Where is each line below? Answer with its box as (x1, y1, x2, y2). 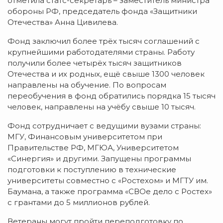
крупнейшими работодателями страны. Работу (7, 47, 195, 57)
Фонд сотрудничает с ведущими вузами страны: (7, 120, 201, 130)
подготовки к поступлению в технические (7, 164, 176, 174)
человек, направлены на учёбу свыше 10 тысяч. (7, 102, 196, 111)
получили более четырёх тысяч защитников (7, 58, 182, 68)
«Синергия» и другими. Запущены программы (7, 153, 191, 163)
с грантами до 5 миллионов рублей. (7, 197, 150, 207)
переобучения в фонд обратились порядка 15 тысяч (7, 91, 216, 101)
